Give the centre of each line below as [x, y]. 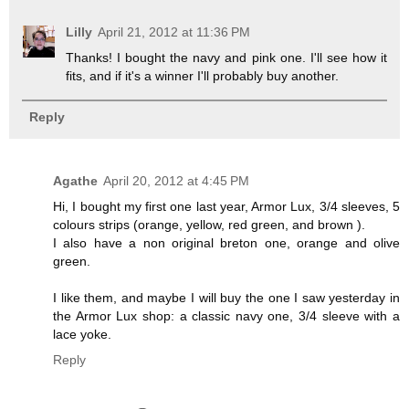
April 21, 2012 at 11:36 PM [174, 31]
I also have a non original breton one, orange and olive [226, 242]
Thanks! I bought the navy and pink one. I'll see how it [226, 57]
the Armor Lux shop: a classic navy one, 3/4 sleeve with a [226, 315]
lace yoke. [82, 334]
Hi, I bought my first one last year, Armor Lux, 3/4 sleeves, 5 [226, 206]
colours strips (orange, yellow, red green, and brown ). [209, 224]
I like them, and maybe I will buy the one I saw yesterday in [226, 297]
